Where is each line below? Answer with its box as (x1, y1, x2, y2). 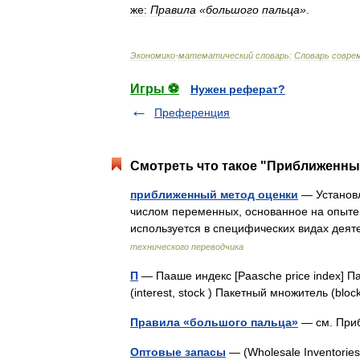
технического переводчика (130, 242, 243, 252)
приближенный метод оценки (130, 188, 298, 201)
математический (178, 51, 253, 60)
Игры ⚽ (130, 82, 179, 96)
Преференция (154, 106, 230, 119)
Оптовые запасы (130, 346, 226, 358)
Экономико (130, 51, 175, 60)
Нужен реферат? (190, 83, 285, 96)
